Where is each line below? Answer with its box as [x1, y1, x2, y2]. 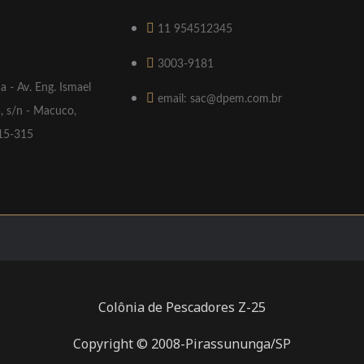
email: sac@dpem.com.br [158, 93, 282, 106]
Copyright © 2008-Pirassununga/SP [73, 335, 291, 353]
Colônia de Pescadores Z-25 [98, 298, 266, 317]
